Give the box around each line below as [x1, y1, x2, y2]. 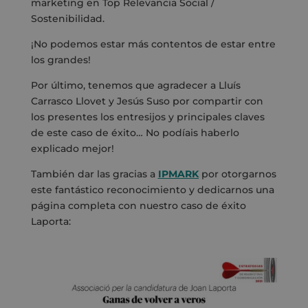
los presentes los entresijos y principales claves [30, 110, 265, 123]
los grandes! [30, 53, 91, 66]
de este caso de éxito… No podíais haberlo [30, 126, 239, 139]
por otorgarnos [198, 167, 276, 180]
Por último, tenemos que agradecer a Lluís [30, 78, 241, 91]
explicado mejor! [30, 142, 114, 155]
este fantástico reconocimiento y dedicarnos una [30, 183, 274, 196]
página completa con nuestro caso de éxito [30, 199, 246, 212]
